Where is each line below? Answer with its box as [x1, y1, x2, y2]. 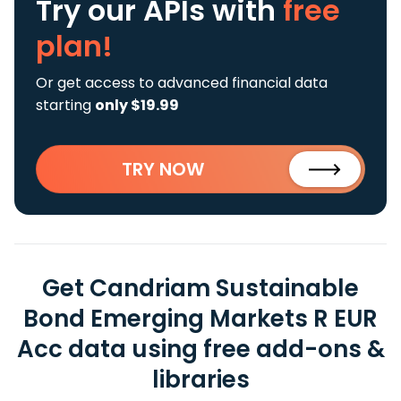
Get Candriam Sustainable [42, 272, 359, 304]
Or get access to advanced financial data [36, 73, 328, 93]
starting [36, 95, 95, 115]
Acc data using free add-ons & [16, 333, 385, 365]
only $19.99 [95, 95, 179, 115]
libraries [151, 363, 250, 396]
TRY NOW [122, 157, 204, 182]
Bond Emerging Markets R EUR [23, 303, 378, 335]
